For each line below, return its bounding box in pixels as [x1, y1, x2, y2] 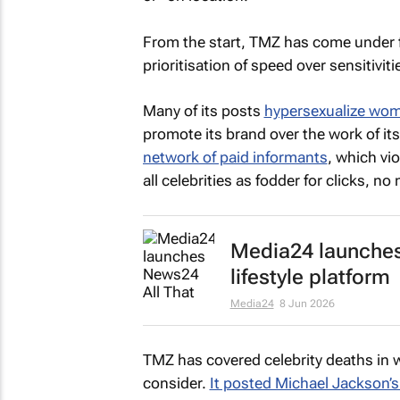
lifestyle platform [229, 264, 390, 289]
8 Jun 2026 [279, 296, 335, 310]
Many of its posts [142, 102, 264, 120]
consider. [142, 374, 210, 392]
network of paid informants [142, 148, 328, 166]
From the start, [142, 32, 249, 51]
